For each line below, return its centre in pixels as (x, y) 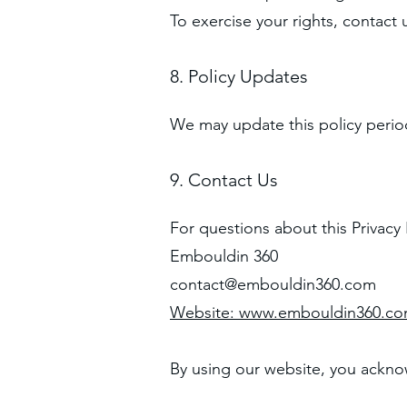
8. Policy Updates (239, 76)
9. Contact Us (224, 180)
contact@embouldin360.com (273, 284)
